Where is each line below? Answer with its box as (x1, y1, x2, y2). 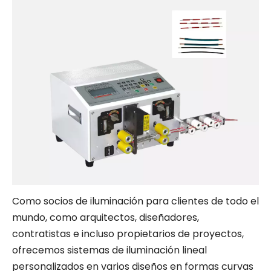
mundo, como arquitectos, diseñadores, (12, 210, 199, 224)
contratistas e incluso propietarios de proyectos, (12, 226, 244, 241)
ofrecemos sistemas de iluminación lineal (12, 243, 207, 257)
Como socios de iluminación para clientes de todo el (12, 194, 259, 208)
